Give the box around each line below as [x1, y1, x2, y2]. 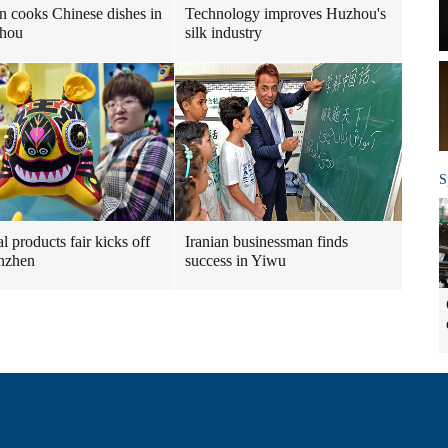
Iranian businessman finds [185, 233, 348, 250]
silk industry [185, 24, 262, 41]
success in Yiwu [185, 252, 286, 269]
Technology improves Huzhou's [185, 5, 386, 22]
